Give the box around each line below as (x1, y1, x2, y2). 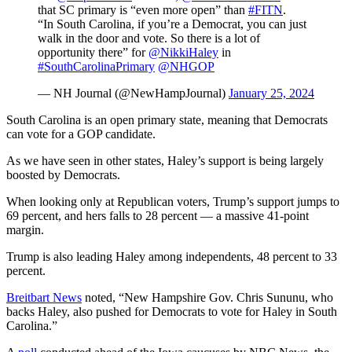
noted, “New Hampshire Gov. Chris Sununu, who (82, 291, 333, 305)
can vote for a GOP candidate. (6, 127, 156, 141)
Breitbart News (6, 291, 82, 305)
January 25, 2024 (229, 86, 314, 101)
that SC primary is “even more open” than (38, 3, 248, 17)
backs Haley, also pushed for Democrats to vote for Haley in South (6, 305, 337, 319)
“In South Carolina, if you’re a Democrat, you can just (38, 17, 306, 31)
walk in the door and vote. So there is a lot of (38, 31, 260, 46)
